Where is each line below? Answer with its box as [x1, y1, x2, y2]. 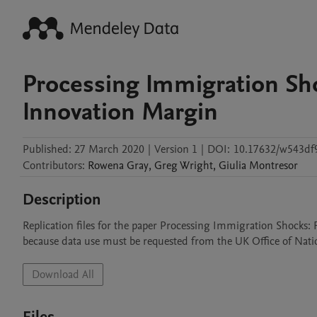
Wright [180, 158, 213, 173]
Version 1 [154, 142, 197, 157]
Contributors [23, 158, 82, 173]
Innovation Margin [23, 95, 218, 129]
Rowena [88, 158, 124, 173]
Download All [32, 267, 94, 282]
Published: [23, 142, 71, 157]
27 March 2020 [74, 142, 144, 157]
